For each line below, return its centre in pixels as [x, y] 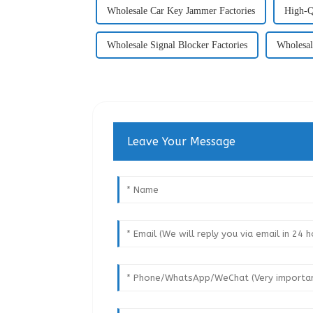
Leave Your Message [182, 141]
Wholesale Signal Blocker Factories [177, 45]
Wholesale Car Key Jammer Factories [181, 10]
